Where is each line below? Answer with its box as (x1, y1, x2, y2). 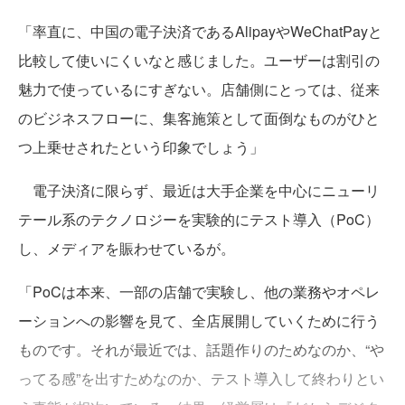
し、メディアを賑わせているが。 (18, 238, 235, 259)
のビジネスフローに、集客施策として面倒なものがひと (18, 108, 380, 128)
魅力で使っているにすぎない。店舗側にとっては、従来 (18, 79, 380, 99)
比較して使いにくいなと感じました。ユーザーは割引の (18, 50, 380, 71)
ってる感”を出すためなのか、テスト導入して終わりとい (18, 368, 384, 389)
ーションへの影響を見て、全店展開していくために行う (18, 310, 380, 331)
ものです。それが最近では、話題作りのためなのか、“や (18, 339, 384, 360)
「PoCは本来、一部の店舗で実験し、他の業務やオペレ (18, 281, 380, 302)
